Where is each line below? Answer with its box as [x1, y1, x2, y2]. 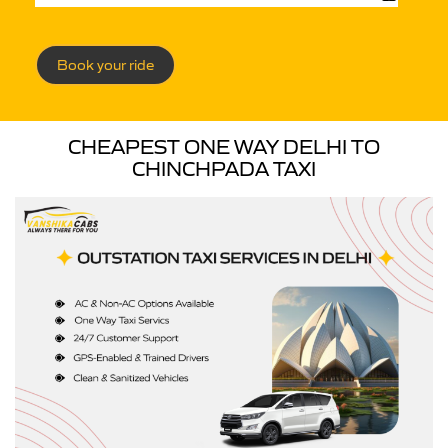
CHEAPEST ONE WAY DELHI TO [68, 135, 380, 159]
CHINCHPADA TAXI [132, 157, 316, 181]
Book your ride [57, 56, 154, 74]
